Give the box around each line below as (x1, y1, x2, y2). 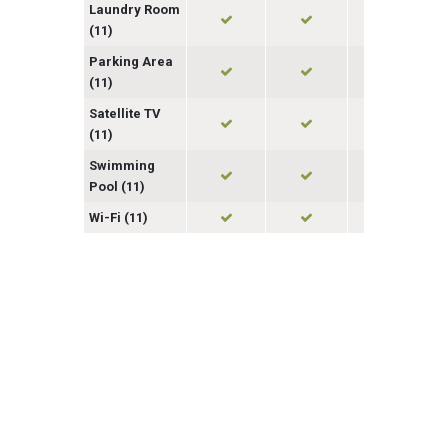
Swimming (89, 158, 155, 174)
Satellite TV (89, 106, 161, 122)
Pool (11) (89, 179, 145, 195)
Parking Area (89, 54, 173, 70)
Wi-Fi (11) (89, 210, 148, 226)
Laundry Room (89, 2, 180, 18)
